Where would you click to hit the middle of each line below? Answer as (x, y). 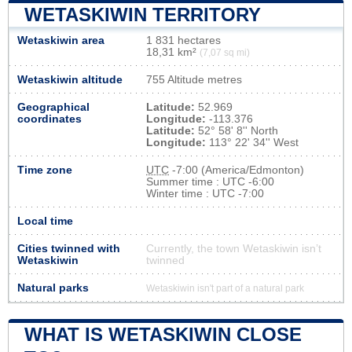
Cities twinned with (69, 248)
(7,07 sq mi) (225, 52)
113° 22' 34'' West (252, 142)
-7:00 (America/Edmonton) (236, 170)
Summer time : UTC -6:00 (210, 181)
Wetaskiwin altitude (70, 79)
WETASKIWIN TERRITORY (143, 14)
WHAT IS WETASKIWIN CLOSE (163, 334)
